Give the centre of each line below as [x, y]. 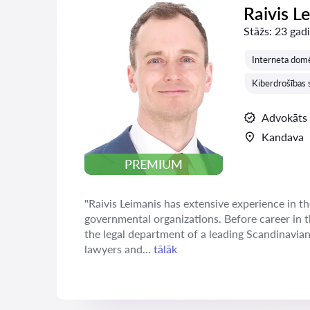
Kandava [283, 137]
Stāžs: [258, 31]
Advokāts [284, 117]
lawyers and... [119, 249]
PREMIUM [154, 164]
